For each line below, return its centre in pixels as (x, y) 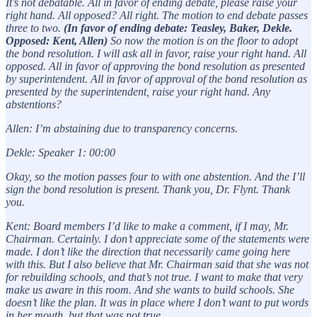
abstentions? (34, 104)
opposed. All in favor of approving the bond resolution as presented (155, 66)
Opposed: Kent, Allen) (57, 40)
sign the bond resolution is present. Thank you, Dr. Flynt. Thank (148, 189)
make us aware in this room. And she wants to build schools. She (150, 289)
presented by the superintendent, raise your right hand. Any (138, 91)
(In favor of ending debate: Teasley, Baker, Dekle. (177, 28)
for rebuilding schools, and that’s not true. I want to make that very (154, 277)
